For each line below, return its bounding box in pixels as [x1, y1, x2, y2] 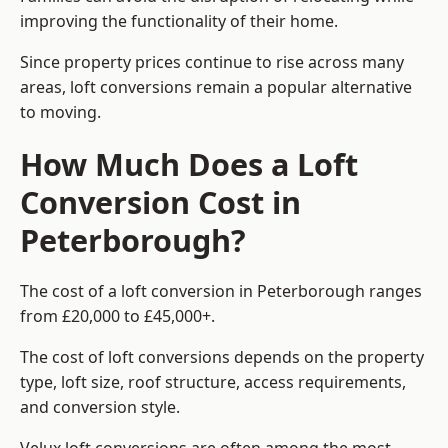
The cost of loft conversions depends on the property [20, 346, 424, 369]
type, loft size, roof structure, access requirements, [20, 371, 406, 394]
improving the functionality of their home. [20, 10, 338, 33]
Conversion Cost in [20, 181, 301, 224]
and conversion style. [20, 396, 180, 419]
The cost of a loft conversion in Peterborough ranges [20, 280, 422, 303]
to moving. [20, 101, 101, 124]
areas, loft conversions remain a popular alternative [20, 76, 412, 99]
